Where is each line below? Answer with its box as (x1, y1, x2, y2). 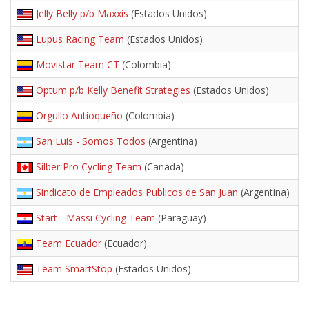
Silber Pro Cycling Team (36, 160, 141, 173)
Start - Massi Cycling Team (36, 211, 155, 224)
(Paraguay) (155, 211, 206, 224)
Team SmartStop (36, 262, 112, 275)
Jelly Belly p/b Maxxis (36, 7, 128, 20)
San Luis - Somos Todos (36, 134, 146, 148)
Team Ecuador (36, 237, 101, 250)
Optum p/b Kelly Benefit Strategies (36, 83, 190, 97)
